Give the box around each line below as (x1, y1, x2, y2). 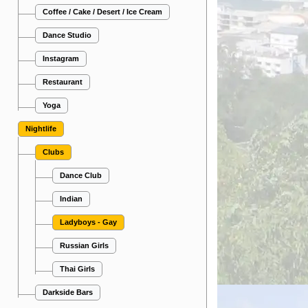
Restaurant (43, 78, 82, 86)
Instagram (43, 54, 79, 63)
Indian (60, 195, 82, 203)
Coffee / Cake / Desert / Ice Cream (43, 8, 162, 16)
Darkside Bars (43, 288, 93, 296)
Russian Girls (60, 241, 109, 250)
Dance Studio (43, 31, 91, 39)
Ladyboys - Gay (60, 218, 117, 226)
